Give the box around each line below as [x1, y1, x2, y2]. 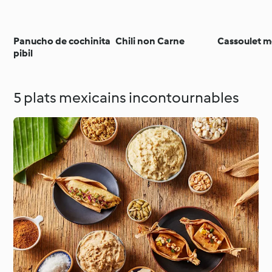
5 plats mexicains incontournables [13, 88, 240, 106]
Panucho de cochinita [13, 35, 111, 47]
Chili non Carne [115, 35, 185, 47]
